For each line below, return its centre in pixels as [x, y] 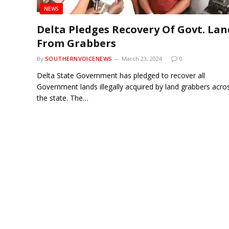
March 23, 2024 [142, 58]
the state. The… [63, 98]
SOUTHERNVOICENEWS [79, 58]
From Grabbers [76, 43]
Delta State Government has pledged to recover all [121, 75]
